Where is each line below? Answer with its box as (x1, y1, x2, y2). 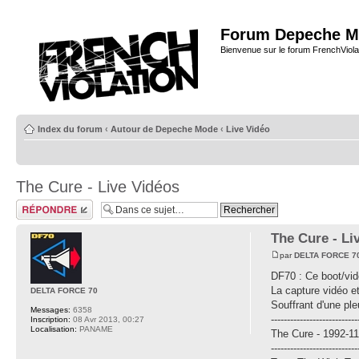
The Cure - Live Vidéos (16, 178, 179, 196)
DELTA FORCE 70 (30, 286, 98, 295)
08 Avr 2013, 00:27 (71, 315, 144, 324)
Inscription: (30, 315, 71, 324)
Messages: (30, 305, 71, 314)
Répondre (16, 200, 54, 209)
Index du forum (38, 124, 103, 134)
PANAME (77, 325, 113, 333)
